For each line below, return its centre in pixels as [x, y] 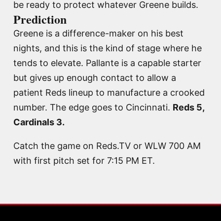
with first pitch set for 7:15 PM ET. [84, 160]
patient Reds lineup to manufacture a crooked [109, 92]
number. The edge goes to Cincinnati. [93, 107]
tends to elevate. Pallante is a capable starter [107, 63]
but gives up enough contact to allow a [95, 77]
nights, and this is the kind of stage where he [108, 48]
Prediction [40, 19]
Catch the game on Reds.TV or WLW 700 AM [107, 146]
